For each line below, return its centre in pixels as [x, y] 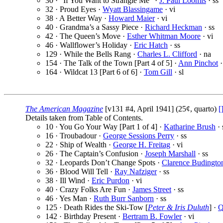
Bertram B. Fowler [152, 217]
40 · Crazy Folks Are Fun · [89, 190]
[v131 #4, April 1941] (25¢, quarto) [161, 109]
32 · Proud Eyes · [74, 9]
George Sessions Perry [139, 136]
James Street [152, 190]
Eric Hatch [151, 45]
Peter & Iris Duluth [178, 208]
